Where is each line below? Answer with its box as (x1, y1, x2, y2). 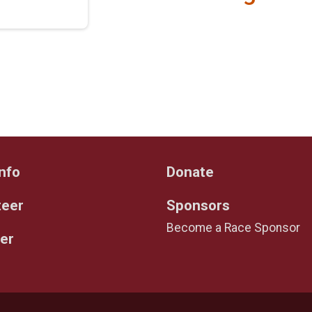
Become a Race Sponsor (166, 220, 300, 235)
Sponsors (166, 196, 230, 214)
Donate (166, 163, 214, 180)
